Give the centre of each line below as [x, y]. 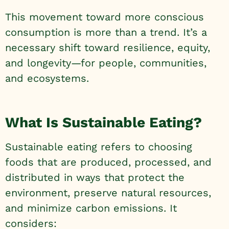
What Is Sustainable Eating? [104, 122]
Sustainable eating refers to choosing [99, 146]
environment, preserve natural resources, [108, 192]
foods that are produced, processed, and [108, 162]
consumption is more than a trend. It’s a [106, 32]
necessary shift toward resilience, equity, [108, 48]
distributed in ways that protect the [95, 177]
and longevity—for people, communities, [106, 63]
